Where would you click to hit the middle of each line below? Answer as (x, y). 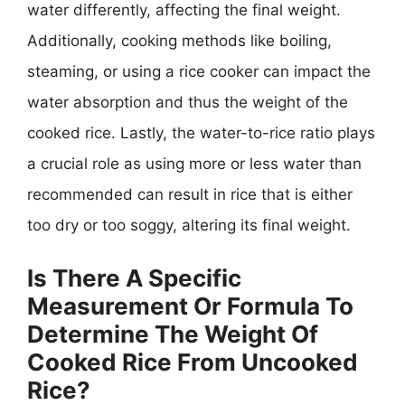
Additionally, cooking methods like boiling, (179, 41)
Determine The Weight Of (173, 334)
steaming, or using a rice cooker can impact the (199, 71)
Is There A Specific (134, 278)
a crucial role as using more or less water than (194, 164)
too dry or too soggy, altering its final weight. (189, 225)
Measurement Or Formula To (190, 306)
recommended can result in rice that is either (190, 194)
